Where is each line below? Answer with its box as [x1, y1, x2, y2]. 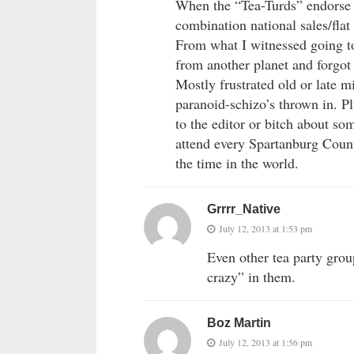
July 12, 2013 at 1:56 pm [219, 336, 312, 349]
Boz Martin [207, 316, 271, 330]
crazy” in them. [207, 267, 296, 287]
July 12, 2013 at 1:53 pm [219, 222, 312, 235]
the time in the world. [175, 153, 299, 173]
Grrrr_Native [207, 202, 281, 217]
